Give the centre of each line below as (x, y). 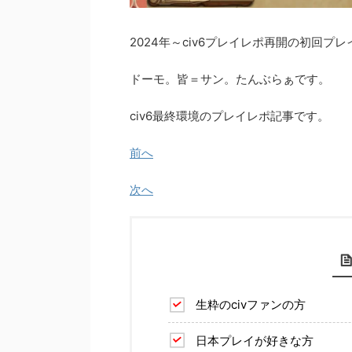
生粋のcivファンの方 (251, 305)
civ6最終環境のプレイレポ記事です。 (229, 116)
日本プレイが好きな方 (255, 340)
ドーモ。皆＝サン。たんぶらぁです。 (230, 79)
